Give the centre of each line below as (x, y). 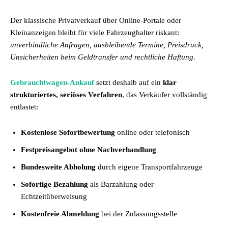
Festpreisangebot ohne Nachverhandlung (89, 150)
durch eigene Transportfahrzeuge (149, 167)
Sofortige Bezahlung (54, 184)
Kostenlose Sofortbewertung (68, 132)
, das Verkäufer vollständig (165, 95)
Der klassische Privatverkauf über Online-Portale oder (96, 20)
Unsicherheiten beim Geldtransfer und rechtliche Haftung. (103, 57)
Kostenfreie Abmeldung (60, 214)
